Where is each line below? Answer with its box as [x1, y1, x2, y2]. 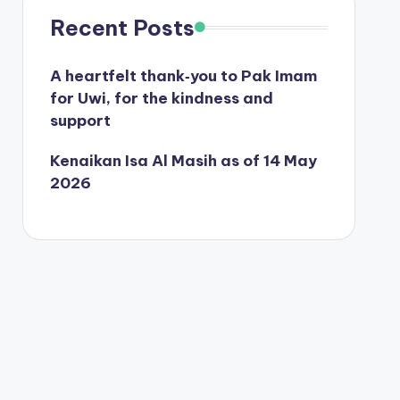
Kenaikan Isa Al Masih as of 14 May [49, 150, 317, 171]
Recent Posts [49, 13, 195, 41]
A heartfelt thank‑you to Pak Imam [49, 65, 317, 86]
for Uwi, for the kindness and [49, 87, 273, 108]
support [49, 110, 111, 130]
